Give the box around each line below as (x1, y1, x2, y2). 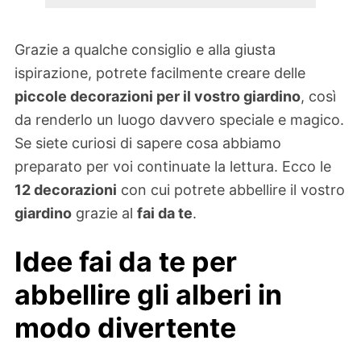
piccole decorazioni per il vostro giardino (15, 87, 301, 105)
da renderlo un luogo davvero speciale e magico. (15, 110, 344, 128)
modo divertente (15, 311, 236, 345)
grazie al (72, 204, 137, 222)
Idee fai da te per (15, 245, 237, 279)
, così (301, 87, 336, 105)
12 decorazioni (15, 180, 117, 198)
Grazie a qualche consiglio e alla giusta (15, 40, 276, 58)
